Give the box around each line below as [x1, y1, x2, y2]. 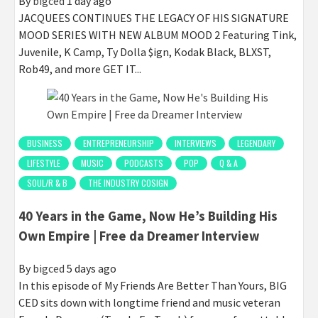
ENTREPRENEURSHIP [83, 136, 154, 149]
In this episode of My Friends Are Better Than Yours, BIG [18, 278, 287, 293]
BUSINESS [27, 136, 62, 149]
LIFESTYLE [27, 156, 60, 169]
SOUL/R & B [27, 176, 67, 189]
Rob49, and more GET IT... [18, 61, 141, 76]
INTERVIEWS [175, 136, 216, 149]
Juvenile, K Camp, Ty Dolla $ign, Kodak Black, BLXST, [18, 44, 271, 59]
